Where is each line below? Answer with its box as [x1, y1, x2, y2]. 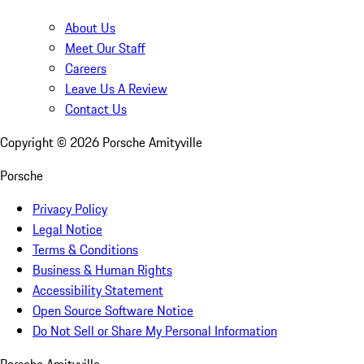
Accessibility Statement [32, 280, 163, 301]
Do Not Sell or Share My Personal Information [32, 321, 277, 341]
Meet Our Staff [65, 38, 145, 58]
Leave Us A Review [65, 79, 167, 99]
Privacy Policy [32, 199, 107, 219]
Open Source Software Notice [32, 301, 193, 321]
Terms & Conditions [32, 240, 138, 260]
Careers [65, 58, 106, 79]
